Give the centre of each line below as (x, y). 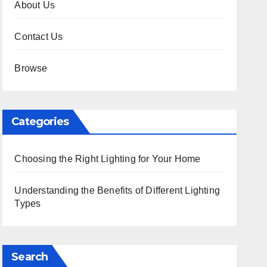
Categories (40, 122)
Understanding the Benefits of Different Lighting (117, 190)
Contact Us (39, 37)
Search (30, 257)
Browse (31, 68)
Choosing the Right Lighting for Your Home (108, 159)
